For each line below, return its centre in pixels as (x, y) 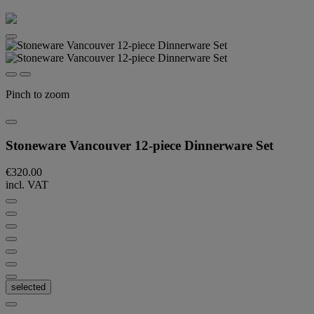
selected (28, 287)
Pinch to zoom (37, 94)
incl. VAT (27, 185)
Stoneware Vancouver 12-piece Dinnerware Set (139, 145)
